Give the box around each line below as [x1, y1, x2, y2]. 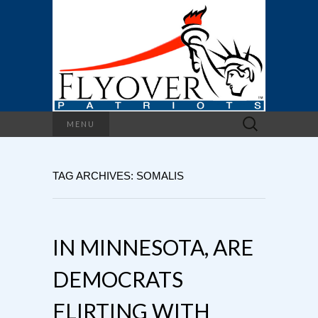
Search [235, 112, 271, 125]
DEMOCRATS [53, 265, 183, 292]
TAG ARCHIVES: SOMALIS [53, 169, 184, 182]
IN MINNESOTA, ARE [53, 234, 253, 260]
